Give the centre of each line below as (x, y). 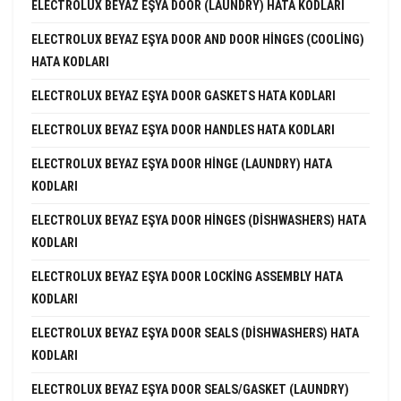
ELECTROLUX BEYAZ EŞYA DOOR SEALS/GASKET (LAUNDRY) (190, 389)
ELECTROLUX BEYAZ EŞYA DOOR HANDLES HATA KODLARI (183, 129)
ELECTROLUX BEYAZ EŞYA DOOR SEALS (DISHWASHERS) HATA (195, 333)
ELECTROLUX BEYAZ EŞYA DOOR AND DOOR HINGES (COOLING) (198, 39)
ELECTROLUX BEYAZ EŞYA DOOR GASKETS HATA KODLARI (183, 95)
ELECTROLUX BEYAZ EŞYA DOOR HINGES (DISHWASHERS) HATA (199, 220)
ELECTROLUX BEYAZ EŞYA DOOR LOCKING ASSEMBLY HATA (187, 276)
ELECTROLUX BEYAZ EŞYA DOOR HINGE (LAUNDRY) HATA (182, 163)
